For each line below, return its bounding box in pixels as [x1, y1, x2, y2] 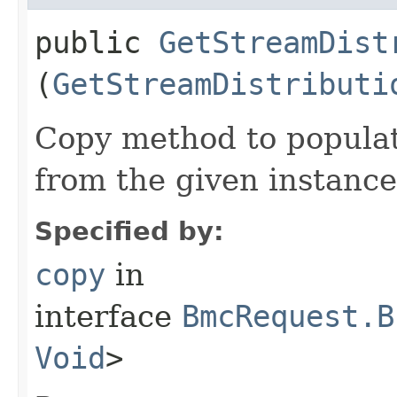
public [35, 24, 159, 60]
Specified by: [35, 215, 224, 246]
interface [35, 298, 182, 334]
